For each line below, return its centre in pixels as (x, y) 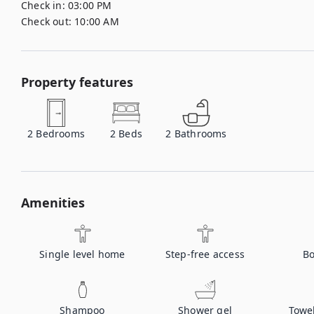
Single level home (82, 254)
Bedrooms (61, 134)
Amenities (53, 203)
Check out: (46, 21)
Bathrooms (200, 134)
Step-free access (205, 254)
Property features (77, 82)
